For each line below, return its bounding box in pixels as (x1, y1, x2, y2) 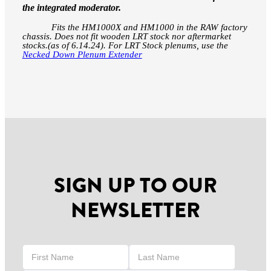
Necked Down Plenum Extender (22, 49, 142, 59)
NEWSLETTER (71, 195, 200, 226)
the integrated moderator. (22, 2, 121, 13)
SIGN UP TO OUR (54, 171, 217, 201)
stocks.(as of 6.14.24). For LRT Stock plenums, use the (22, 40, 228, 50)
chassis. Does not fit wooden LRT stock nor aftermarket (22, 31, 231, 41)
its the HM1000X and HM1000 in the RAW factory (56, 22, 247, 32)
